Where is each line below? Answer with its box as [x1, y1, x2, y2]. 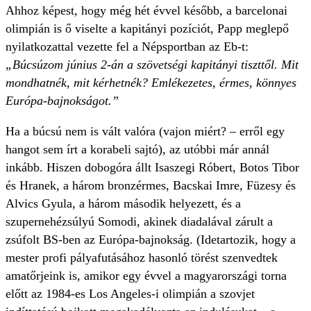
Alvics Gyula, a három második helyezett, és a [6, 196, 241, 211]
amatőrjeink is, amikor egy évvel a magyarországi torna [6, 269, 287, 283]
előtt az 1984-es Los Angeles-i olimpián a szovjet [6, 287, 255, 301]
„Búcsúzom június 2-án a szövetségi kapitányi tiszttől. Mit [6, 58, 299, 72]
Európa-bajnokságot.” [6, 94, 122, 108]
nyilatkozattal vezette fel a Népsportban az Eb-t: [6, 40, 249, 54]
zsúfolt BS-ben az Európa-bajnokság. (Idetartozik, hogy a [6, 233, 296, 247]
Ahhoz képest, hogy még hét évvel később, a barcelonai [6, 3, 287, 18]
